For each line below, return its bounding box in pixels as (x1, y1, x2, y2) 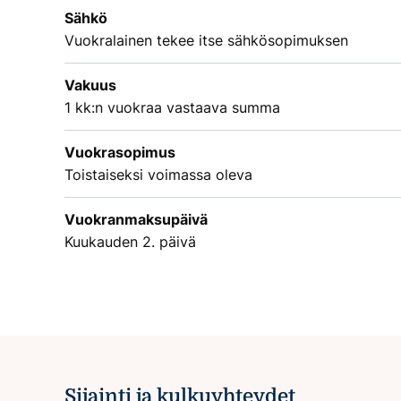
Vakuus (64, 76, 116, 95)
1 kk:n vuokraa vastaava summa (64, 98, 280, 117)
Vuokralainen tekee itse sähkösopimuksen (64, 31, 348, 50)
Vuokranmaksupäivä (64, 210, 208, 229)
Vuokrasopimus (64, 143, 175, 162)
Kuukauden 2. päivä (64, 233, 196, 252)
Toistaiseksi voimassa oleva (64, 166, 252, 184)
